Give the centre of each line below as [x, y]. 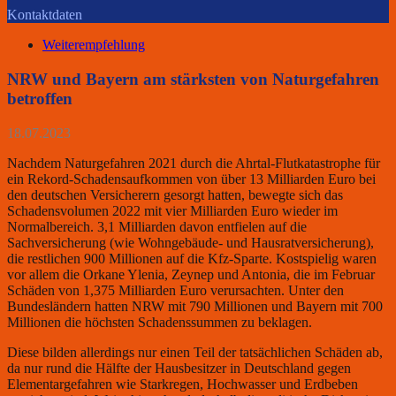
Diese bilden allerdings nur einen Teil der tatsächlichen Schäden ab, [195, 352]
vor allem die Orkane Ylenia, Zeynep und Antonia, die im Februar [191, 274]
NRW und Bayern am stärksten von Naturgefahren [193, 79]
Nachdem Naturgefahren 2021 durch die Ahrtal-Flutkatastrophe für [194, 163]
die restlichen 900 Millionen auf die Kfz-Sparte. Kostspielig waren [192, 258]
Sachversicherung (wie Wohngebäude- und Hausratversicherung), [190, 242]
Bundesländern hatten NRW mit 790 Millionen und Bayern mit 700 [195, 306]
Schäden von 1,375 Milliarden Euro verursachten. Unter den [175, 290]
